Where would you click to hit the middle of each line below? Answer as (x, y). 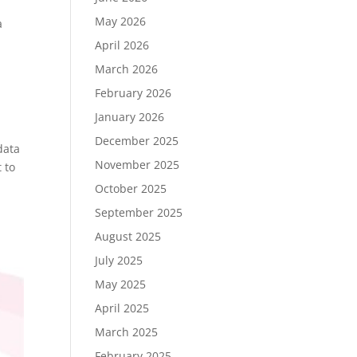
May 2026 (121, 21)
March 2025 (127, 331)
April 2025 (122, 308)
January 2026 (130, 116)
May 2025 (121, 284)
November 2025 (137, 164)
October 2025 (131, 188)
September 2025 (139, 212)
